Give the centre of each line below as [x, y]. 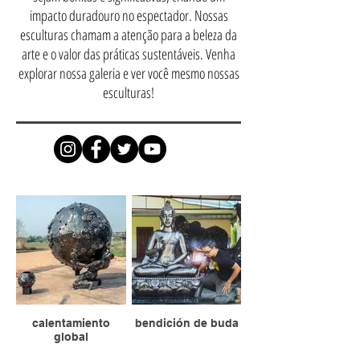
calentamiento [71, 323]
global [71, 337]
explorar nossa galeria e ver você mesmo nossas [129, 73]
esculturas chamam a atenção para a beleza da [129, 35]
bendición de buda [186, 323]
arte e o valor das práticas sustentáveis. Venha [129, 54]
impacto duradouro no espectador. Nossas [129, 15]
